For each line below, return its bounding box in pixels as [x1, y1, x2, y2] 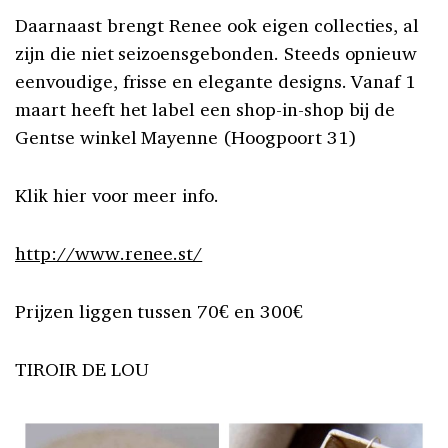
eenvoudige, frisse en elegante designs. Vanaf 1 [15, 68, 417, 93]
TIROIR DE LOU [15, 356, 149, 381]
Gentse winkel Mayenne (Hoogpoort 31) [15, 124, 357, 149]
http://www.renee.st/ [15, 240, 203, 265]
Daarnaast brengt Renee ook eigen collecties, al [15, 12, 420, 37]
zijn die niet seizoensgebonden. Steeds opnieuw [15, 40, 418, 65]
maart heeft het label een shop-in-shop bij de [15, 96, 396, 121]
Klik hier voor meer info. [15, 182, 220, 207]
